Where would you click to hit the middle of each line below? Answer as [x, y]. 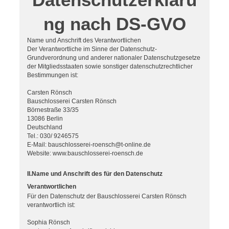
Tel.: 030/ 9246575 [53, 136]
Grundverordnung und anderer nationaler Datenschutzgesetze [114, 58]
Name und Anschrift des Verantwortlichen [84, 41]
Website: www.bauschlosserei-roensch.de [85, 154]
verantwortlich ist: [51, 205]
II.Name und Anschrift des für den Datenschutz [95, 174]
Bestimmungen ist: [53, 75]
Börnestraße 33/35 [53, 110]
